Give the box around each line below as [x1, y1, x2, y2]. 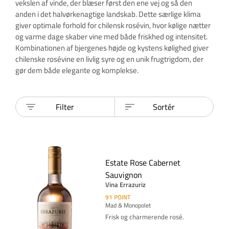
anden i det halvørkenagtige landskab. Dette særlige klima [15, 8, 201, 20]
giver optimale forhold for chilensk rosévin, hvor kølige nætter [15, 19, 211, 32]
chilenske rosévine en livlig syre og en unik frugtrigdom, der [15, 53, 203, 65]
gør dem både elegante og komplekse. [15, 64, 139, 77]
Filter [56, 101, 75, 113]
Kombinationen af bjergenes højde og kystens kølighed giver [15, 42, 209, 54]
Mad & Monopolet [105, 200, 151, 211]
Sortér [153, 101, 175, 113]
